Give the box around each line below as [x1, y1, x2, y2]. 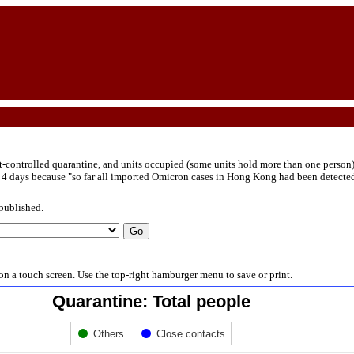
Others [93, 328, 124, 341]
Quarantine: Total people [51, 292, 250, 312]
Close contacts [156, 328, 225, 341]
